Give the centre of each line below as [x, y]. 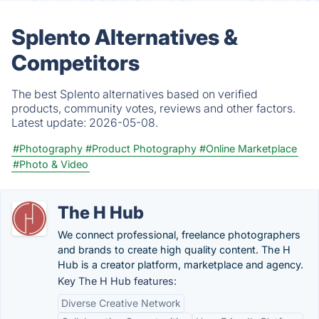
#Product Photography [141, 148]
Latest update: [50, 122]
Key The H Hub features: [117, 281]
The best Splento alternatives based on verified [135, 94]
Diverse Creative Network [121, 303]
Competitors [75, 63]
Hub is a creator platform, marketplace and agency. [181, 265]
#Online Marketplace [248, 148]
